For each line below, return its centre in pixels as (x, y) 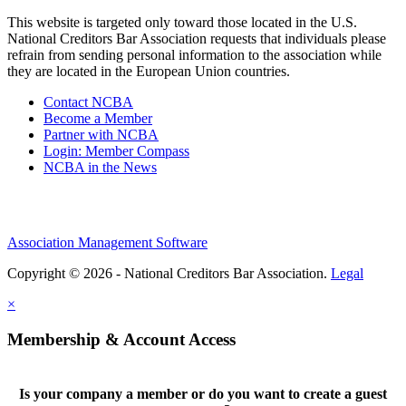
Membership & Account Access (121, 340)
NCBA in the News (100, 168)
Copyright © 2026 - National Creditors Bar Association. (169, 274)
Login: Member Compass (116, 151)
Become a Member (98, 119)
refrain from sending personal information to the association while (194, 55)
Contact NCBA (88, 102)
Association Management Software (107, 243)
